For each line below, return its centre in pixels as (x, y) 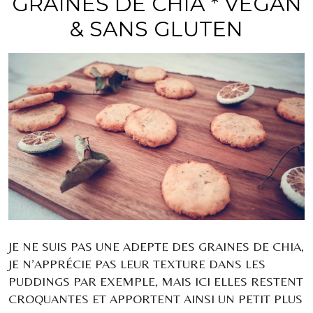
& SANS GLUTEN (156, 29)
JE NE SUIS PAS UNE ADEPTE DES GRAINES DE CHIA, (156, 246)
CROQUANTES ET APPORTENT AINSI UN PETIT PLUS (155, 298)
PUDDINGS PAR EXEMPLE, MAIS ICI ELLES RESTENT (156, 281)
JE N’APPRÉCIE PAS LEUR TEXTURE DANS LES (137, 263)
